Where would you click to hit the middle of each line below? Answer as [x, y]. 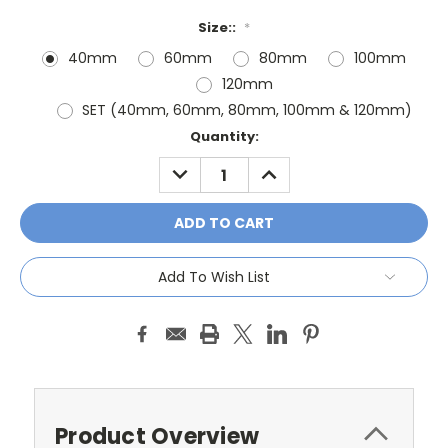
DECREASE [201, 167]
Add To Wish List [214, 276]
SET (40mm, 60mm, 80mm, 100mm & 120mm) [247, 110]
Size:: [218, 28]
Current [48, 137]
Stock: [43, 156]
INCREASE [288, 167]
